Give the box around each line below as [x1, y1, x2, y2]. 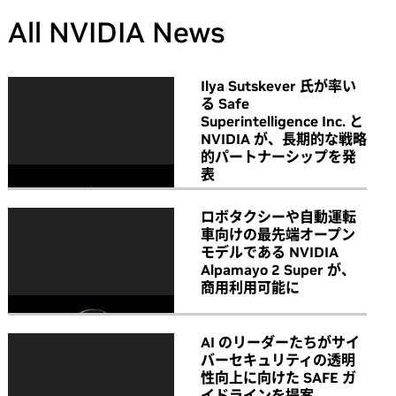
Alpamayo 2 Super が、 [201, 260, 355, 278]
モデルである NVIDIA [201, 242, 339, 261]
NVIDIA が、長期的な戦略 [201, 129, 367, 148]
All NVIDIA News [8, 14, 225, 50]
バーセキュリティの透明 [201, 351, 355, 369]
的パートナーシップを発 [201, 147, 356, 165]
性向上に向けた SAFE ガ [201, 369, 356, 387]
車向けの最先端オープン [201, 225, 355, 243]
